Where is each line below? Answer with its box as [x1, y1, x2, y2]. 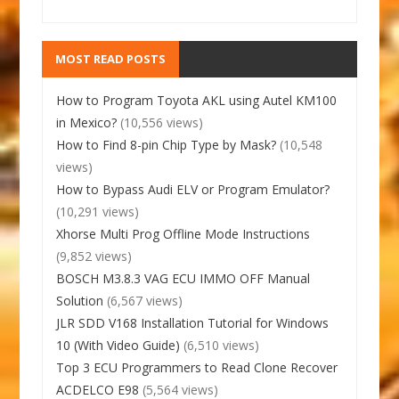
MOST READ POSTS [55, 50, 167, 67]
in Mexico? [56, 113, 118, 131]
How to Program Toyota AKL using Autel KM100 [56, 91, 338, 109]
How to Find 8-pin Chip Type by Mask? [56, 135, 277, 153]
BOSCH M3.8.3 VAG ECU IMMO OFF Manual [56, 269, 311, 287]
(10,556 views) [120, 113, 204, 131]
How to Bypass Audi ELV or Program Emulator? [56, 180, 330, 198]
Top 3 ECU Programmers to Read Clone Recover [56, 358, 338, 376]
